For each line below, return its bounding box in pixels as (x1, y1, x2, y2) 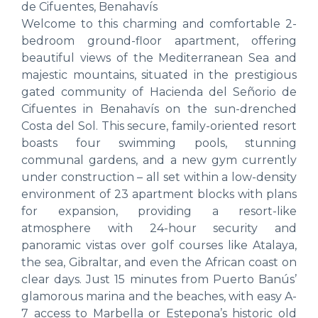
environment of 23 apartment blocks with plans (21, 187, 297, 201)
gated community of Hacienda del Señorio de (21, 84, 297, 99)
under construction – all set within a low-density (21, 170, 297, 184)
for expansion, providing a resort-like (21, 204, 297, 218)
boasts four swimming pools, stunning (21, 136, 297, 150)
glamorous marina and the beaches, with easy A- (21, 289, 297, 303)
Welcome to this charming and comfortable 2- (21, 16, 297, 31)
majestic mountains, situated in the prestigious (21, 67, 297, 82)
